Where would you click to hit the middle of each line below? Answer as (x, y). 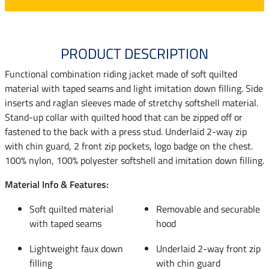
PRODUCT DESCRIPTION (134, 53)
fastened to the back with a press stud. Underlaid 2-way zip (126, 131)
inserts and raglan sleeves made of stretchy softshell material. (131, 102)
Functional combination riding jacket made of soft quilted (121, 74)
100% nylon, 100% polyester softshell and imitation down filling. (134, 160)
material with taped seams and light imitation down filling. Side (134, 88)
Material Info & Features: (57, 184)
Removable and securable (208, 209)
